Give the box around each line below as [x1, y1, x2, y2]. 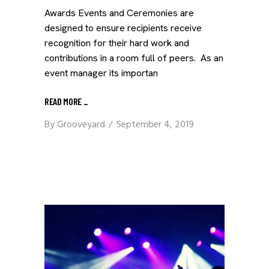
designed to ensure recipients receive [44, 22, 202, 34]
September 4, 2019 [116, 117, 194, 133]
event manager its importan [44, 67, 158, 79]
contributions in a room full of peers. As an [44, 52, 223, 64]
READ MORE [44, 95, 83, 107]
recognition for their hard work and [44, 37, 189, 49]
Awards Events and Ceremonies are [44, 7, 194, 19]
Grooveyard [57, 117, 105, 133]
